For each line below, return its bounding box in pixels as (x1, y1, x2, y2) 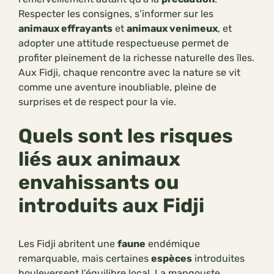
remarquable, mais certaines (18, 253, 151, 265)
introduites (192, 253, 245, 265)
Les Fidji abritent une (18, 238, 117, 250)
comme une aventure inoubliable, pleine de (18, 81, 217, 94)
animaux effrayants (18, 23, 113, 35)
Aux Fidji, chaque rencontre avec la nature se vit (18, 67, 240, 79)
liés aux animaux (18, 147, 180, 171)
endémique (146, 238, 200, 250)
